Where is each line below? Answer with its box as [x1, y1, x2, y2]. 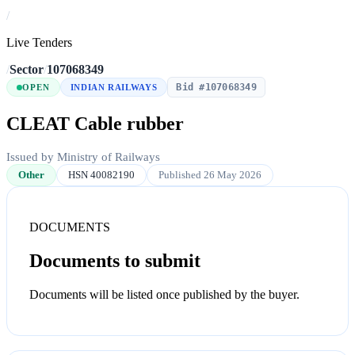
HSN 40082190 [68, 169, 135, 181]
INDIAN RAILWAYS [70, 82, 158, 93]
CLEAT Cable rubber [6, 113, 184, 135]
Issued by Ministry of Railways [6, 151, 160, 164]
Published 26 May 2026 [158, 169, 261, 181]
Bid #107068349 [176, 82, 257, 94]
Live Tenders [6, 36, 72, 50]
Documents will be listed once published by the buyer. [29, 287, 300, 301]
